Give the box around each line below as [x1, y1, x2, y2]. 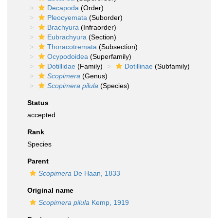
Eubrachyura [47, 33, 87, 41]
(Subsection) [97, 43, 138, 51]
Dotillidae [47, 62, 75, 70]
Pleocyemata [47, 14, 87, 21]
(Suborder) [87, 14, 123, 21]
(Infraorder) [79, 23, 116, 31]
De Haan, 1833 [72, 169, 120, 177]
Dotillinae [125, 62, 153, 70]
